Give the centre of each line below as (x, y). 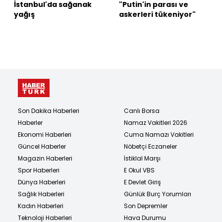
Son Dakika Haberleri (49, 111)
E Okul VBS (139, 170)
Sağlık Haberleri (41, 194)
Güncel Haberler (42, 146)
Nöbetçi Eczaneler (150, 146)
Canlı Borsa (142, 111)
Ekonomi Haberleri (45, 134)
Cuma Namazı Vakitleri (159, 134)
